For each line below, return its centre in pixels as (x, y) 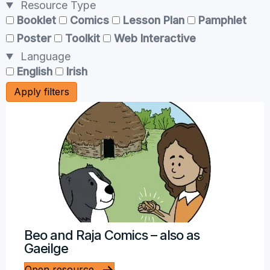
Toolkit (81, 38)
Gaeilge (46, 248)
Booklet (35, 20)
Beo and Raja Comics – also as (112, 235)
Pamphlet (221, 20)
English (33, 71)
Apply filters (42, 92)
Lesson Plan (152, 20)
